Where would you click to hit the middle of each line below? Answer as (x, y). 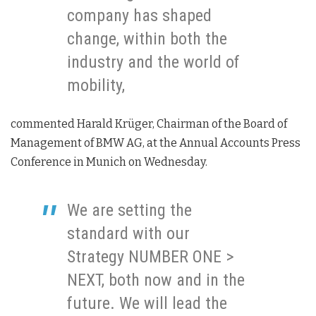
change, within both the (147, 39)
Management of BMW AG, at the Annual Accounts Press (156, 143)
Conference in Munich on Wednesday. (109, 162)
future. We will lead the (147, 304)
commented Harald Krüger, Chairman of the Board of (149, 124)
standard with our (128, 234)
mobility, (96, 86)
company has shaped (139, 16)
